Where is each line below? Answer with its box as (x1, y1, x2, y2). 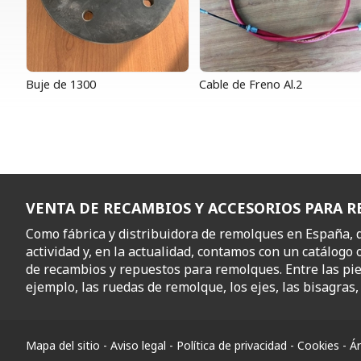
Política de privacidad (176, 338, 287, 354)
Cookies (297, 338, 339, 354)
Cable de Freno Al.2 (199, 77, 303, 93)
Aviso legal (110, 338, 166, 354)
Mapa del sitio (26, 338, 100, 354)
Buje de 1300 (26, 77, 96, 93)
